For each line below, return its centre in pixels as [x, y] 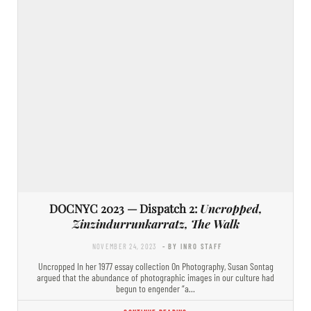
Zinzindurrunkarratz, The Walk [155, 223]
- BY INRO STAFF [192, 246]
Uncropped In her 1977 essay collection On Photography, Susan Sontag [155, 266]
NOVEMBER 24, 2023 [124, 246]
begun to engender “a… [155, 288]
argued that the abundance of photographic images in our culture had [155, 277]
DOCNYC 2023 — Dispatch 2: [124, 208]
